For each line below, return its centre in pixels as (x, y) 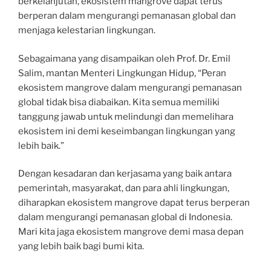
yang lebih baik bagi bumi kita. (81, 247)
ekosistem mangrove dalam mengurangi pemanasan (130, 87)
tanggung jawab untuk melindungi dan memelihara (126, 116)
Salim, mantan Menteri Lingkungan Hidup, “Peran (122, 73)
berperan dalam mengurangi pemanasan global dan (127, 16)
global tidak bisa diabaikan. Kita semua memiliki (119, 102)
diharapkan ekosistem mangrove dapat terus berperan (134, 203)
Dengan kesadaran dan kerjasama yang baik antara (125, 174)
